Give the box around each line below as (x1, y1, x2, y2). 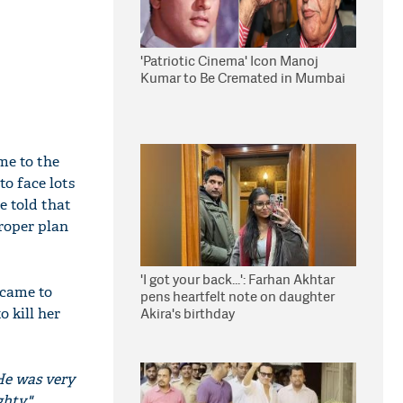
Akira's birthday (140, 304, 235, 323)
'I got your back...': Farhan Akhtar (140, 270, 335, 289)
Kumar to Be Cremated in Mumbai (140, 68, 345, 87)
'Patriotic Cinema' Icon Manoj (140, 51, 318, 70)
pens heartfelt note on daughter (140, 287, 335, 306)
